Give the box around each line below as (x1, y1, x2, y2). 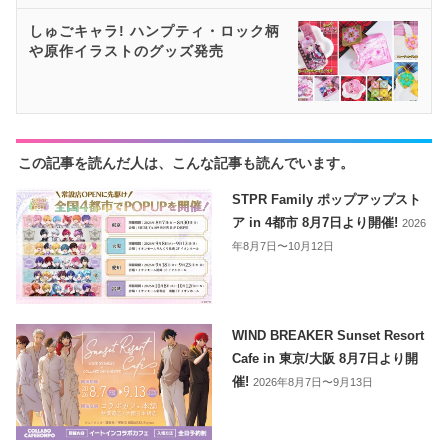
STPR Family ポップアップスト (232, 191, 422, 207)
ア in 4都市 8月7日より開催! (232, 214, 403, 230)
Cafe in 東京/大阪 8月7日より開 (232, 350, 419, 366)
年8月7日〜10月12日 (232, 239, 335, 252)
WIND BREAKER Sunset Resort (232, 327, 425, 343)
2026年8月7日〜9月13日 (253, 375, 374, 388)
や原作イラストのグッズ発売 (29, 42, 225, 59)
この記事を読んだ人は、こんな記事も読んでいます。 (17, 154, 354, 171)
